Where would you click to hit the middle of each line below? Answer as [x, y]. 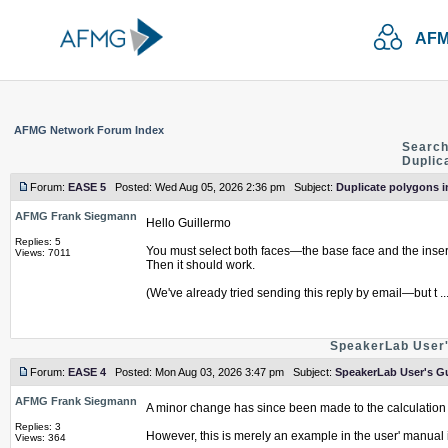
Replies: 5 [38, 241]
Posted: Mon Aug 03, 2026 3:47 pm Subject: [220, 372]
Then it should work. [200, 265]
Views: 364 [40, 437]
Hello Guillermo [188, 223]
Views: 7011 [43, 252]
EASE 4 [87, 372]
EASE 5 [87, 187]
